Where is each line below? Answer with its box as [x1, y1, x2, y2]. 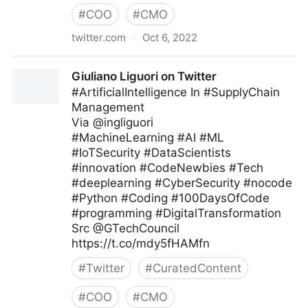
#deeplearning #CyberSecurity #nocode [71, 176, 292, 190]
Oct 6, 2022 [142, 31, 197, 44]
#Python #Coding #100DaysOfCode [71, 191, 269, 205]
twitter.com [71, 31, 126, 44]
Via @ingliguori [71, 115, 153, 129]
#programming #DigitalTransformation [71, 206, 281, 220]
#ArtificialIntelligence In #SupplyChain [71, 85, 280, 99]
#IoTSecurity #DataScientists [71, 146, 231, 159]
